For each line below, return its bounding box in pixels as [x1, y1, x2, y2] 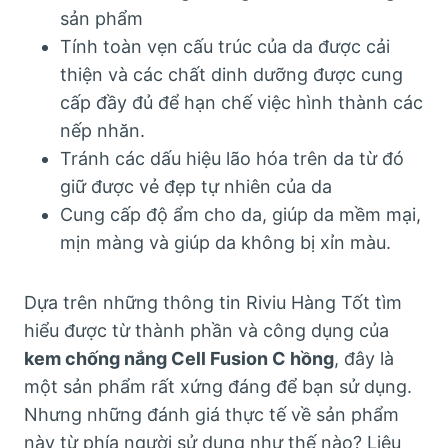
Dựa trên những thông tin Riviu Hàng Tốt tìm [24, 291, 402, 313]
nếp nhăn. [60, 119, 145, 141]
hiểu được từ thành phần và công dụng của [24, 319, 389, 341]
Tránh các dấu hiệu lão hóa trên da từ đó [60, 147, 404, 169]
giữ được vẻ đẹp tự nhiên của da [60, 175, 332, 197]
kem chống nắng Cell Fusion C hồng [24, 347, 334, 369]
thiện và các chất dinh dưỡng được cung [60, 63, 403, 85]
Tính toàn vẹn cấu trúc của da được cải [60, 35, 390, 57]
